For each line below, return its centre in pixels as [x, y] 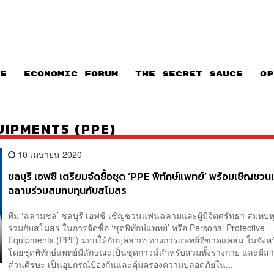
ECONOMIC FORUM [71, 74]
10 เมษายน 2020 [49, 154]
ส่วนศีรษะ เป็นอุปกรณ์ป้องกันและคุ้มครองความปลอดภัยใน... [121, 265]
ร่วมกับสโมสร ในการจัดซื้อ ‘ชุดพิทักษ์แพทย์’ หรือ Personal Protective [137, 228]
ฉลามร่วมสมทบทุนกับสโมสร [68, 190]
